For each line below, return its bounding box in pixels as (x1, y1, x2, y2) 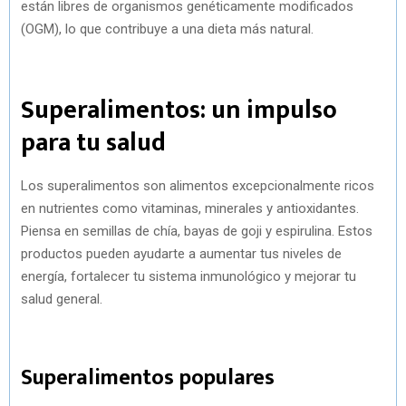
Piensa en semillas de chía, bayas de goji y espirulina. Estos (21, 222, 372, 239)
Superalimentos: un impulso (21, 88, 337, 131)
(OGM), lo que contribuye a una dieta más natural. (21, 20, 314, 37)
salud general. (21, 290, 102, 307)
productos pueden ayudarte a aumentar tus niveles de (21, 245, 342, 262)
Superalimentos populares (21, 359, 275, 396)
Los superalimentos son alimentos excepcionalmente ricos (21, 177, 374, 194)
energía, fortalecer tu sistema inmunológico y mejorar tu (21, 267, 356, 285)
